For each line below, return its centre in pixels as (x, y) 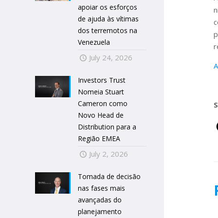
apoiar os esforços (108, 7)
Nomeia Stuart (101, 92)
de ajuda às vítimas (109, 19)
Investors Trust (102, 80)
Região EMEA (99, 138)
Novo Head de (101, 115)
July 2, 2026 (109, 154)
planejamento (100, 211)
